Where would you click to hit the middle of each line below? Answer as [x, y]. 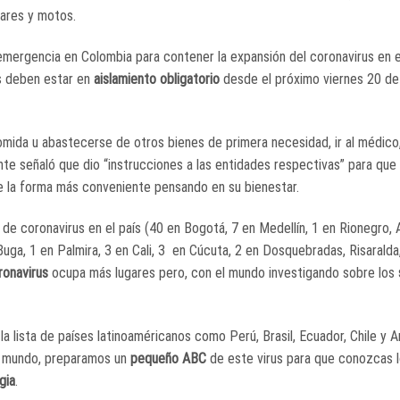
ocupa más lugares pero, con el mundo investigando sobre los [221, 272]
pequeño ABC [168, 358]
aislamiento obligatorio [157, 79]
